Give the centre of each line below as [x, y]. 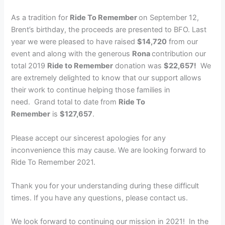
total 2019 [29, 66]
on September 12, [169, 18]
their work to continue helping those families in [91, 90]
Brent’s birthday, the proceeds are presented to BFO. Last [109, 30]
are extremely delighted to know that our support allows [106, 78]
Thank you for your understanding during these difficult [105, 186]
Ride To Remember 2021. [53, 162]
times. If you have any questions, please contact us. [100, 198]
